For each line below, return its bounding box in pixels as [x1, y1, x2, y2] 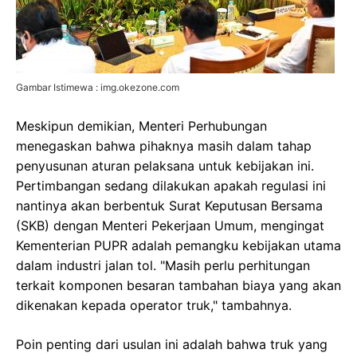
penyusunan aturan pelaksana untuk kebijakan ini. [16, 158, 314, 175]
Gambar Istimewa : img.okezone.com [16, 81, 179, 94]
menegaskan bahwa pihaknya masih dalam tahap [16, 138, 312, 155]
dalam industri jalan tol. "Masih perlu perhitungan [16, 257, 310, 274]
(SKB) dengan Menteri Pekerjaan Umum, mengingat [16, 218, 324, 234]
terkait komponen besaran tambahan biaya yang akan [16, 277, 341, 294]
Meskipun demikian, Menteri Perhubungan [16, 118, 267, 135]
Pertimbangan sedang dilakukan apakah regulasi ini [16, 178, 326, 194]
